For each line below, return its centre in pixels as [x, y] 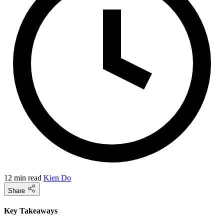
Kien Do [57, 178]
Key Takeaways [31, 211]
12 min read [24, 178]
